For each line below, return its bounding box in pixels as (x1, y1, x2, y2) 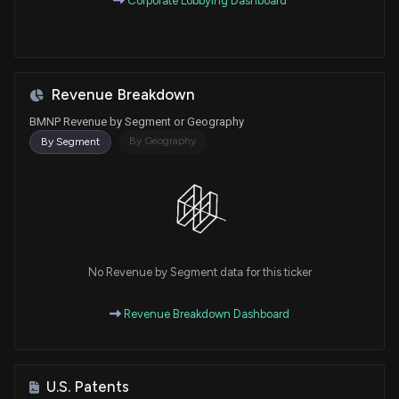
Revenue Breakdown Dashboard (121, 307, 289, 322)
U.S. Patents (46, 378, 129, 396)
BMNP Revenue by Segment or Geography (29, 115, 244, 129)
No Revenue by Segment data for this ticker (87, 265, 312, 280)
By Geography (129, 134, 196, 148)
